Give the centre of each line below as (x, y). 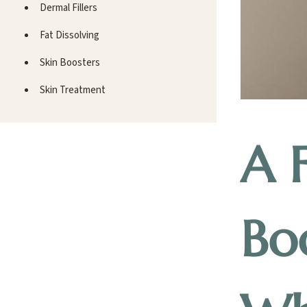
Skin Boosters (70, 62)
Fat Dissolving (70, 35)
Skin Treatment (73, 90)
